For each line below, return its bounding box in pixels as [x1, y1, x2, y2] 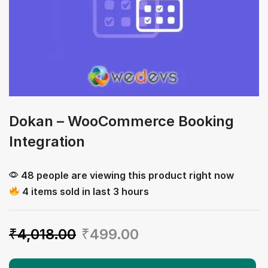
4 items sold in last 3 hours [20, 185, 150, 197]
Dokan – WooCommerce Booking [9, 112, 234, 130]
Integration [9, 132, 85, 150]
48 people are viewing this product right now [19, 169, 234, 181]
